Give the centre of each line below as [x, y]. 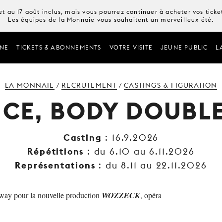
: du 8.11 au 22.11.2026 [151, 165]
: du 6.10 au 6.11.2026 [139, 151]
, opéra [151, 195]
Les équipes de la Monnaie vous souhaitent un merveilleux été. [111, 20]
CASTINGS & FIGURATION [171, 85]
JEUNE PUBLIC [184, 47]
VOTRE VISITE [131, 47]
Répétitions [56, 151]
